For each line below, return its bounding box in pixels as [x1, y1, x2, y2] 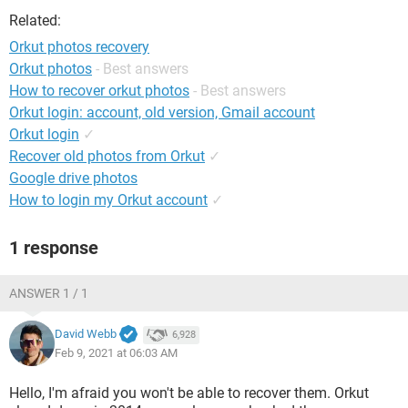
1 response [9, 237, 98, 259]
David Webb [55, 327, 117, 342]
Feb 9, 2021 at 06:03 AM [55, 345, 178, 360]
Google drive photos [9, 169, 138, 187]
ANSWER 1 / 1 [9, 286, 88, 301]
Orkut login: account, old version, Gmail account [9, 104, 315, 121]
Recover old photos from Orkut [9, 148, 205, 165]
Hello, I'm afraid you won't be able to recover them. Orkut [9, 384, 369, 402]
